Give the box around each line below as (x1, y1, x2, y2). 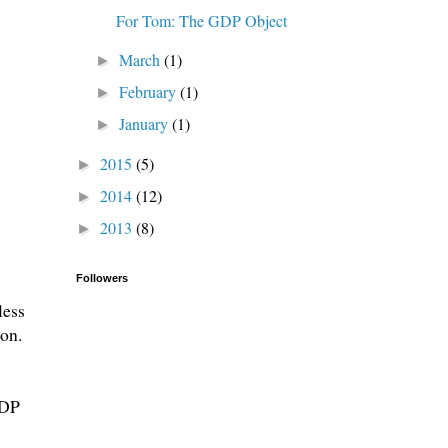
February (119, 80, 181, 102)
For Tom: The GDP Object (115, 9, 287, 31)
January (119, 112, 173, 134)
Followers (76, 271, 128, 284)
